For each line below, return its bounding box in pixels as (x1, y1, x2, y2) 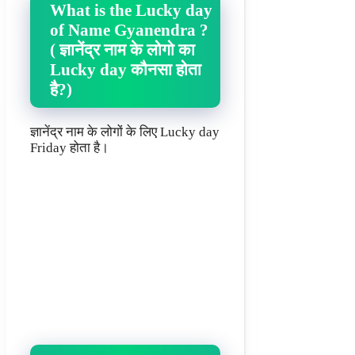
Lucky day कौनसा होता (50, 59, 201, 79)
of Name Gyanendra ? (50, 20, 208, 40)
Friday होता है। (30, 139, 109, 155)
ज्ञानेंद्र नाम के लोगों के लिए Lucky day (30, 124, 219, 139)
